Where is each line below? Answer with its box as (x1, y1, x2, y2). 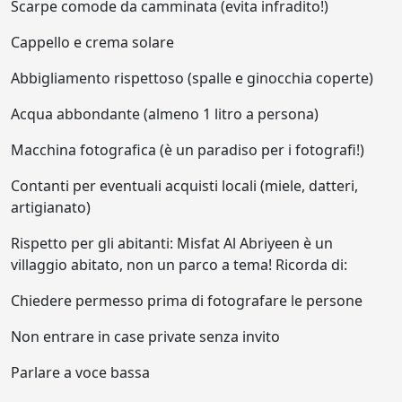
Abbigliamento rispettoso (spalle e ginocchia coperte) (11, 67, 373, 88)
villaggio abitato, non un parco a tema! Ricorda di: (11, 254, 347, 275)
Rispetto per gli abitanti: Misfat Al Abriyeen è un (11, 232, 333, 253)
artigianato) (11, 197, 91, 217)
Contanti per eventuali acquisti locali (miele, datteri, (11, 175, 358, 196)
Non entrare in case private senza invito (11, 326, 280, 346)
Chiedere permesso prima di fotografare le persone (11, 290, 363, 310)
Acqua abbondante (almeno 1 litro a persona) (11, 103, 319, 124)
